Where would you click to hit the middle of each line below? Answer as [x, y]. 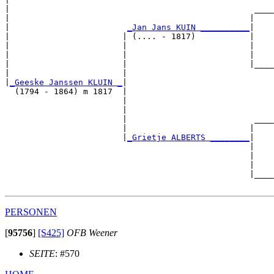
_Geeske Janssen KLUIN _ [66, 83]
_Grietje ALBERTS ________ [188, 138]
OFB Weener [92, 233]
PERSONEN [31, 212]
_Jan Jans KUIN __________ [188, 28]
